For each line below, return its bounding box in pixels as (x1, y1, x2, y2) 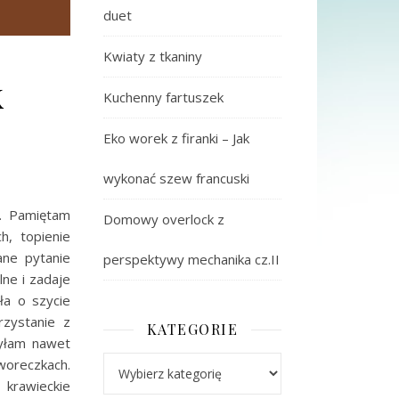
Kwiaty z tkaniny (103, 47, 202, 65)
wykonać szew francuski (103, 169, 249, 187)
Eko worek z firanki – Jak (103, 129, 249, 147)
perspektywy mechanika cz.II (103, 250, 280, 268)
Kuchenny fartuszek (103, 88, 224, 106)
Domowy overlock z (103, 210, 224, 228)
